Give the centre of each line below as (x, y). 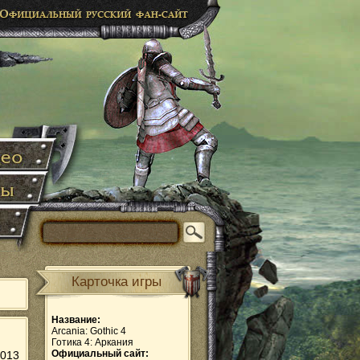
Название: (76, 320)
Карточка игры (117, 282)
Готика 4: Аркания (92, 342)
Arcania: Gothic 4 (89, 331)
